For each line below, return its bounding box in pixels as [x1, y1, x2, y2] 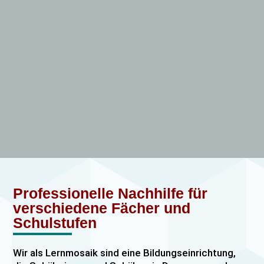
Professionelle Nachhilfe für [13, 185, 208, 202]
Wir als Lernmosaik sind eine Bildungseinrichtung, [13, 247, 236, 259]
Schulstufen [13, 214, 97, 232]
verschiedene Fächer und [13, 200, 191, 217]
